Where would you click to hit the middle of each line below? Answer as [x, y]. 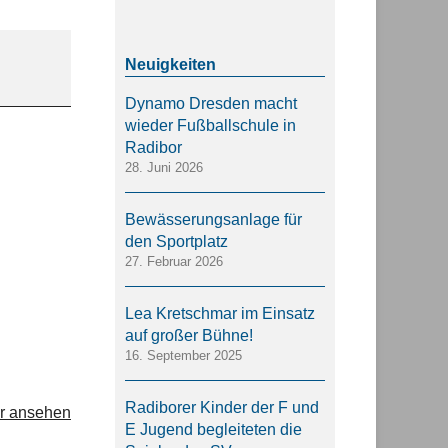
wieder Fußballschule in [210, 125]
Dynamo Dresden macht [211, 103]
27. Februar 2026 [174, 261]
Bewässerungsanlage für [213, 219]
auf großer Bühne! [189, 335]
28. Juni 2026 [164, 167]
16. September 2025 [183, 355]
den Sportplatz [176, 241]
